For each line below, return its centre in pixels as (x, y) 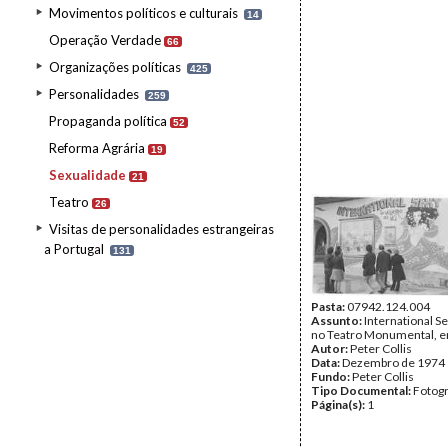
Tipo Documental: (362, 390)
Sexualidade (87, 175)
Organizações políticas (115, 67)
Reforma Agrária (97, 148)
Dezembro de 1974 (393, 362)
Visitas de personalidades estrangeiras (161, 229)
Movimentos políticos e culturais (143, 13)
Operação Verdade (105, 40)
